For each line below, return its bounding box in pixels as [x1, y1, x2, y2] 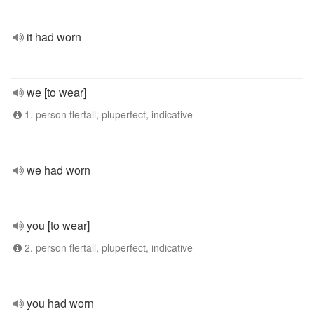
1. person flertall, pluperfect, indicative [22, 107, 193, 121]
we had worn [27, 162, 90, 178]
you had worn [27, 295, 94, 311]
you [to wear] [27, 217, 90, 233]
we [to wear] [27, 84, 86, 100]
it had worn [27, 29, 81, 45]
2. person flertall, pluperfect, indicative [22, 240, 193, 254]
